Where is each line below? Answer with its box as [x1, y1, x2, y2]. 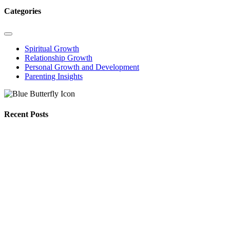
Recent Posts [4, 109, 48, 119]
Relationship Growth [25, 53, 92, 63]
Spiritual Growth [25, 44, 79, 53]
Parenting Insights [25, 72, 83, 81]
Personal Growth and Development [25, 63, 139, 72]
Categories [4, 7, 41, 16]
